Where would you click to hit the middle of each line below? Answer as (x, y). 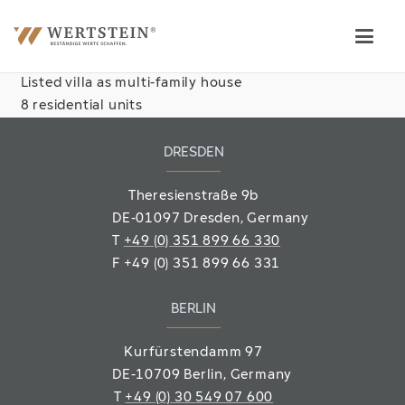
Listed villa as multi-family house (131, 84)
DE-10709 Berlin (168, 375)
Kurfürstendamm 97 (193, 353)
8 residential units (81, 106)
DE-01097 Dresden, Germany (211, 219)
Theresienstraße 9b (193, 197)
